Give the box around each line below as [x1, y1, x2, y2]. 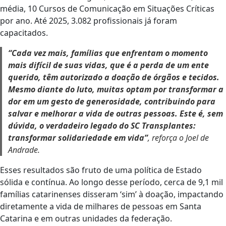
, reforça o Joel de [148, 132, 209, 143]
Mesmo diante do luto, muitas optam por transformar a [8, 84, 223, 95]
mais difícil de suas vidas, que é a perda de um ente [8, 60, 209, 71]
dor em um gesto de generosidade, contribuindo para [8, 96, 215, 107]
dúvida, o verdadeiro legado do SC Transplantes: [8, 120, 196, 131]
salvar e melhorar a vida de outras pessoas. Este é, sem [8, 108, 223, 119]
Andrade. [8, 144, 40, 155]
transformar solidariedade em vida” [8, 132, 148, 143]
